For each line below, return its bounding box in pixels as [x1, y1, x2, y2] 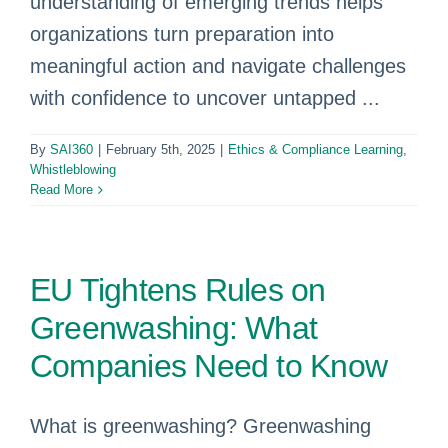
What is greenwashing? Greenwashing [30, 415, 371, 437]
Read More [30, 182, 93, 197]
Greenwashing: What [30, 310, 318, 346]
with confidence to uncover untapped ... [30, 87, 380, 109]
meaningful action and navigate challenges [30, 55, 406, 77]
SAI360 [50, 142, 93, 157]
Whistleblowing [30, 162, 116, 177]
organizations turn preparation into [30, 23, 334, 45]
